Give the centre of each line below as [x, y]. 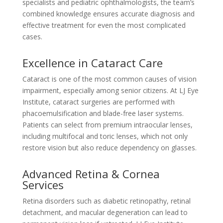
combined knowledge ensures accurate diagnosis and [108, 14]
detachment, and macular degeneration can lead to [105, 212]
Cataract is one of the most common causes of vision [109, 79]
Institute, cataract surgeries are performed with [98, 102]
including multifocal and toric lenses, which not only [105, 136]
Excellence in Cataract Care [92, 63]
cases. [32, 37]
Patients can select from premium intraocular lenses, [107, 125]
